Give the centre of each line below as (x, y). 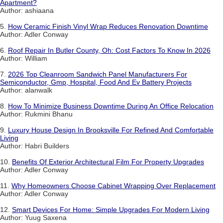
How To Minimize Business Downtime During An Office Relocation (111, 106)
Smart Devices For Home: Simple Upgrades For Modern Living (111, 210)
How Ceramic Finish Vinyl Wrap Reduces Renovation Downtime (108, 27)
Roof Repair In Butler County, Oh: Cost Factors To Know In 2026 (109, 51)
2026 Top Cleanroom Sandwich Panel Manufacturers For (98, 74)
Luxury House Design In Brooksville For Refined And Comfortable (111, 130)
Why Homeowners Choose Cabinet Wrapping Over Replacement (113, 186)
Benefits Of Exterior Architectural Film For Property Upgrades (108, 162)
